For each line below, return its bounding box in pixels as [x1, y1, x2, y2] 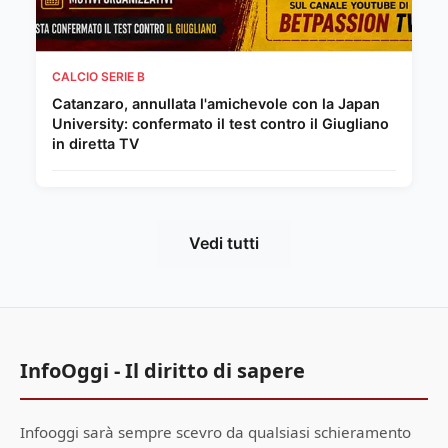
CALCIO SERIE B [52, 68, 145, 84]
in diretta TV [52, 134, 139, 152]
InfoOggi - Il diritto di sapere [20, 356, 305, 384]
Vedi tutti [189, 232, 259, 253]
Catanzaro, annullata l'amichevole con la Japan [52, 94, 380, 112]
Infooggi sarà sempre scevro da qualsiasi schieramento [20, 421, 411, 442]
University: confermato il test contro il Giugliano [52, 114, 389, 132]
